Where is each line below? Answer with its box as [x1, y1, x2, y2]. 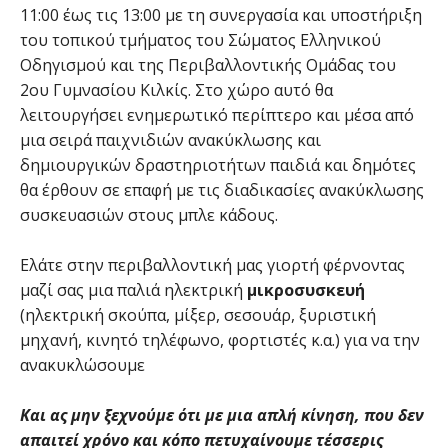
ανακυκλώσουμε [20, 354, 145, 376]
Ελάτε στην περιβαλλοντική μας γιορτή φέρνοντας [20, 254, 405, 276]
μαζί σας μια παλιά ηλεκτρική [20, 279, 247, 301]
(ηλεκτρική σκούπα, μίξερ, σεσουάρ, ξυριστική [20, 304, 376, 326]
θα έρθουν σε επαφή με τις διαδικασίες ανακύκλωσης [20, 179, 424, 201]
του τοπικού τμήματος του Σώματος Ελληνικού [20, 29, 381, 51]
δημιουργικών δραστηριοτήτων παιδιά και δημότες [20, 154, 416, 176]
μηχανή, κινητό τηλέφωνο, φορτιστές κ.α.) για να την [20, 329, 420, 351]
